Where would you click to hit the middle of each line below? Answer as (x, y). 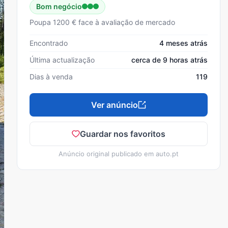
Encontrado (49, 43)
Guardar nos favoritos (123, 134)
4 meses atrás (183, 43)
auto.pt (167, 153)
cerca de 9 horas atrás (169, 60)
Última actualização (62, 60)
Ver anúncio (115, 105)
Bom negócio (59, 6)
